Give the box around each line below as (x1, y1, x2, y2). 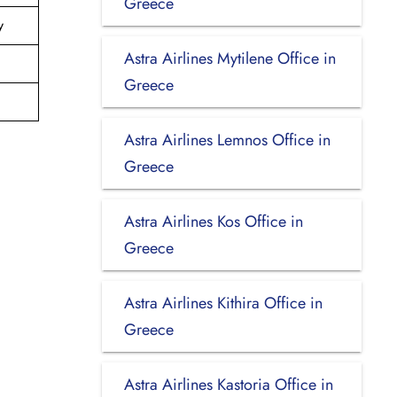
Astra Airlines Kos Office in (123, 209, 303, 233)
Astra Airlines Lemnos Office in (123, 128, 331, 152)
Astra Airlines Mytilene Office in (123, 46, 336, 70)
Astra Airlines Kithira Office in (123, 291, 323, 315)
